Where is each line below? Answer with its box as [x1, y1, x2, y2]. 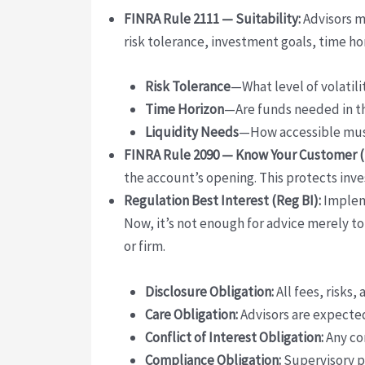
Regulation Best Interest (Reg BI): [124, 191, 321, 210]
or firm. [124, 237, 165, 256]
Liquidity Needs [144, 123, 239, 142]
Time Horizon [144, 100, 224, 119]
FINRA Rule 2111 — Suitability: [124, 10, 301, 29]
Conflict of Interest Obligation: [144, 328, 323, 346]
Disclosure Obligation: [144, 282, 274, 301]
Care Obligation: [144, 305, 238, 323]
